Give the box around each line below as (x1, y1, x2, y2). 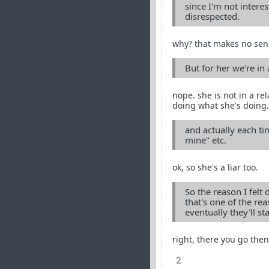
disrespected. (185, 10, 240, 22)
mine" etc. (185, 134, 226, 146)
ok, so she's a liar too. (172, 162, 258, 173)
